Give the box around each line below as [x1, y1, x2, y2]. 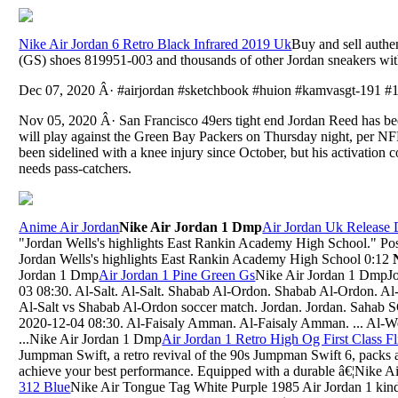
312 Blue [19, 378, 71, 394]
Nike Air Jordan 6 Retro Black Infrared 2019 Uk [19, 36, 292, 52]
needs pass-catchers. [19, 160, 132, 176]
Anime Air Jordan [19, 219, 120, 235]
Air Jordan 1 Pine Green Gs [99, 267, 256, 283]
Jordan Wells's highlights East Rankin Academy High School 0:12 [19, 251, 394, 267]
